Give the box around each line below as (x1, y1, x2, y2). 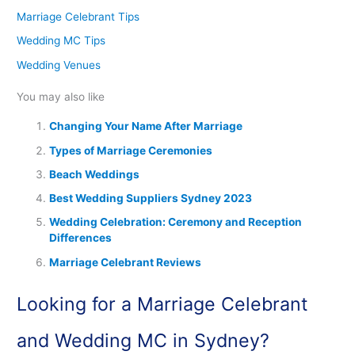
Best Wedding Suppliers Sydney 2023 (49, 192, 253, 205)
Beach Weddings (49, 167, 140, 181)
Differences (49, 231, 113, 245)
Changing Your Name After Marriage (49, 120, 243, 133)
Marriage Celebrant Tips (17, 10, 140, 24)
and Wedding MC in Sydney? (17, 329, 270, 353)
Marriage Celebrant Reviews (49, 255, 202, 269)
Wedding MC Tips (17, 34, 106, 48)
